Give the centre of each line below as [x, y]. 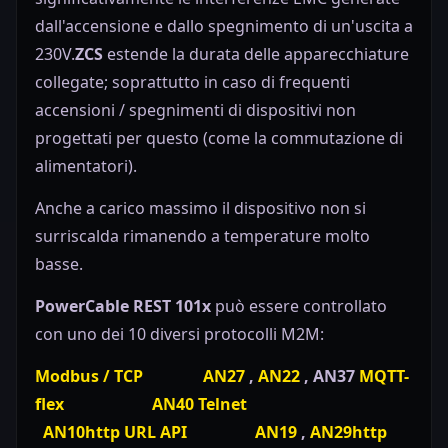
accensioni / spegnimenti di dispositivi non [195, 110]
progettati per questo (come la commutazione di [219, 138]
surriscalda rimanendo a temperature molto [202, 236]
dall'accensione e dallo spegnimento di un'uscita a [224, 26]
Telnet [222, 404]
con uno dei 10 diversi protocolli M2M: [179, 334]
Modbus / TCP [91, 376]
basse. [59, 264]
